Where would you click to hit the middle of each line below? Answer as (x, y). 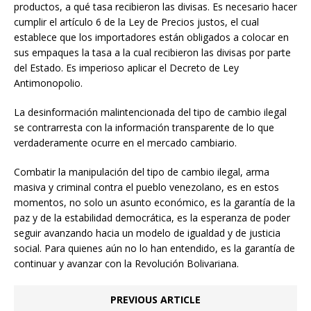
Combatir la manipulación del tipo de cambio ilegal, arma (142, 172)
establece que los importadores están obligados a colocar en (151, 37)
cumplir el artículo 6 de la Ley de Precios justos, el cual (136, 22)
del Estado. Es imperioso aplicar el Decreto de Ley (126, 68)
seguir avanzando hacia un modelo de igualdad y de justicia (147, 233)
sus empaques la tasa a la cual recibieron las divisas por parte (152, 53)
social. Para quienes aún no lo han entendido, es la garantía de (154, 249)
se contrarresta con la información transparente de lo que (144, 128)
